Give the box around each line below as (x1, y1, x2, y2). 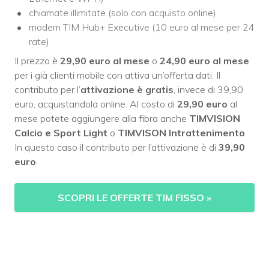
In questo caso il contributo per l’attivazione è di (14, 141, 219, 154)
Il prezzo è (14, 55, 60, 67)
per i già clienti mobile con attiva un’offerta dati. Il (14, 69, 220, 82)
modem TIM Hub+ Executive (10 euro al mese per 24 (29, 21, 255, 34)
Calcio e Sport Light (14, 127, 107, 139)
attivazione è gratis (80, 83, 174, 96)
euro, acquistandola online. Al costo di (14, 98, 177, 110)
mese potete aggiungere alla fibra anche (14, 112, 189, 125)
